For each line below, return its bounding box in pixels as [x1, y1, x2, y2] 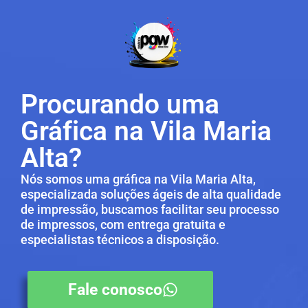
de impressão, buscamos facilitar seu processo [21, 202, 279, 217]
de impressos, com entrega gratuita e [21, 217, 225, 232]
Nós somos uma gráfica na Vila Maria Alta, [21, 172, 256, 187]
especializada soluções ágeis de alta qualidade [21, 187, 281, 202]
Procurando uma [21, 89, 219, 121]
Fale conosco [68, 280, 162, 299]
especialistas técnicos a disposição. [21, 232, 219, 247]
